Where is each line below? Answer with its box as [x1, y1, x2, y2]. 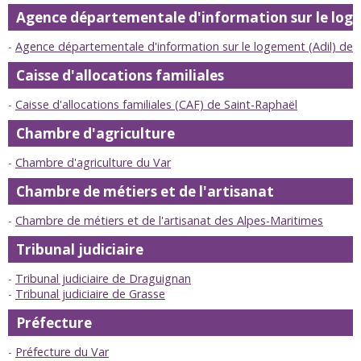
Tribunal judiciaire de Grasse [15, 286, 165, 302]
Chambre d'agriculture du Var [15, 155, 171, 171]
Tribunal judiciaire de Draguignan [15, 271, 191, 287]
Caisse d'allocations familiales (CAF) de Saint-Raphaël [15, 97, 297, 113]
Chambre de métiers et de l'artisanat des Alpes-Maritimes [15, 213, 323, 229]
